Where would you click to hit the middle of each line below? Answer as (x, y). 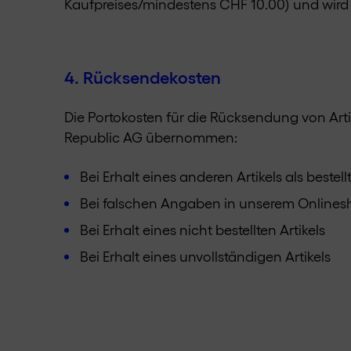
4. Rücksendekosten (143, 76)
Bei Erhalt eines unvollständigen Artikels (205, 255)
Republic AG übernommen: (151, 136)
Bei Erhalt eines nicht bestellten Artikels (203, 229)
